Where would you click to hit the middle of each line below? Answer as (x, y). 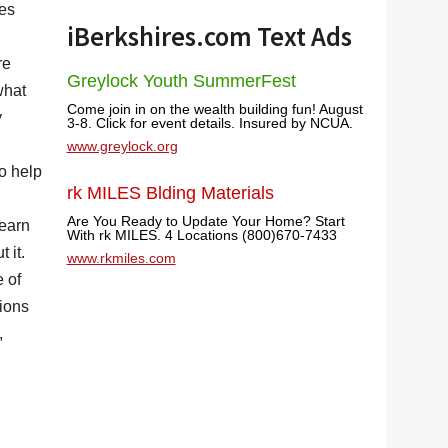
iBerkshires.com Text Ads (209, 36)
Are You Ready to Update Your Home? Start (205, 221)
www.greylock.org (122, 146)
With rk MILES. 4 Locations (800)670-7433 (201, 235)
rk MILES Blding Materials (170, 193)
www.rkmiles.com (121, 258)
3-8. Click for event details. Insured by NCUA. (209, 123)
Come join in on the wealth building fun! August (214, 109)
